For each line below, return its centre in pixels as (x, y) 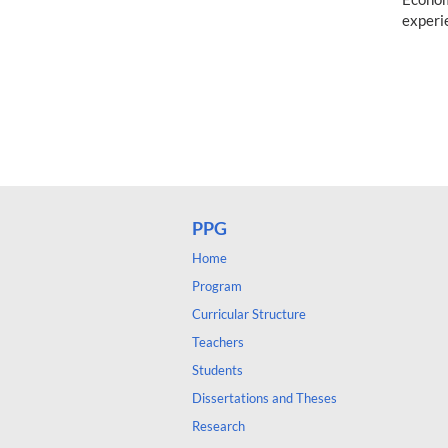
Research (218, 425)
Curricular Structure (249, 313)
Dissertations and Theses (264, 397)
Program (217, 285)
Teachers (218, 341)
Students (217, 369)
